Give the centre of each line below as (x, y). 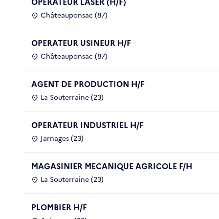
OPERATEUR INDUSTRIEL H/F (88, 125)
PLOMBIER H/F (59, 207)
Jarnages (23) (62, 138)
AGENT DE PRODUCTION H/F (88, 84)
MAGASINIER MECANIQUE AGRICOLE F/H (112, 166)
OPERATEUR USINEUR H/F (81, 43)
